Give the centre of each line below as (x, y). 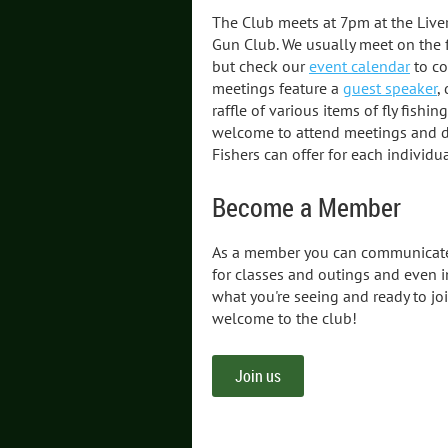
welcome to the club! (284, 317)
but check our (260, 65)
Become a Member (306, 208)
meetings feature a (277, 87)
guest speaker (390, 87)
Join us (258, 375)
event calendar (359, 65)
